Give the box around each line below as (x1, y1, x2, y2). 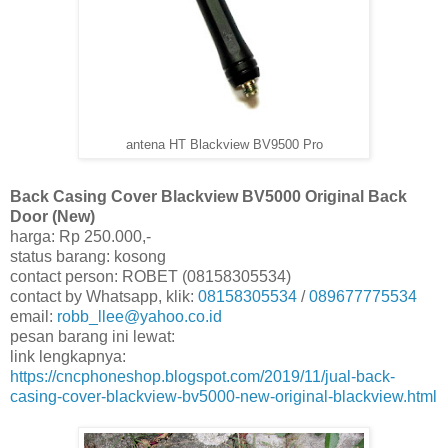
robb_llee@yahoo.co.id (57, 307, 222, 325)
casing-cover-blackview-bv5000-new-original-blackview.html (10, 387, 437, 405)
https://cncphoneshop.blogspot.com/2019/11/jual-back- (10, 367, 395, 385)
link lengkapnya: (10, 347, 126, 365)
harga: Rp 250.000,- (10, 227, 151, 245)
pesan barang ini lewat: (10, 327, 175, 345)
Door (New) (10, 207, 95, 225)
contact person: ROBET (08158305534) (10, 267, 291, 285)
